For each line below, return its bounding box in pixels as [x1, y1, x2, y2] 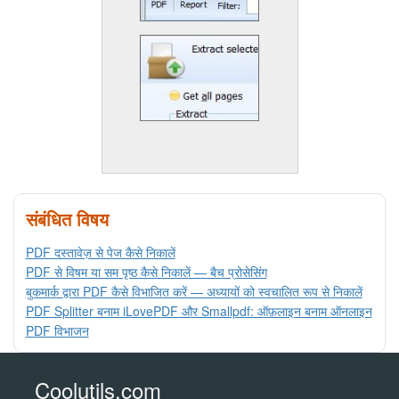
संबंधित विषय [25, 206, 109, 232]
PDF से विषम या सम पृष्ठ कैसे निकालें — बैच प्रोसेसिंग [25, 263, 267, 281]
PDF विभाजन [25, 322, 89, 340]
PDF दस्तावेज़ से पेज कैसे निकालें [25, 243, 175, 262]
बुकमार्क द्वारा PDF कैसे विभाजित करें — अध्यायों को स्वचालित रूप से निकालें [25, 282, 362, 301]
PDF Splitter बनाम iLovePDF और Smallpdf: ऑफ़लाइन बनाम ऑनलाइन [25, 302, 372, 321]
